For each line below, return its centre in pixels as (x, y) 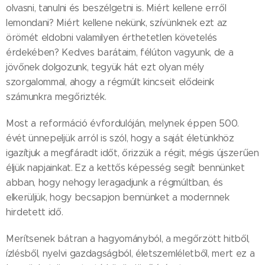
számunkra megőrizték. (56, 97)
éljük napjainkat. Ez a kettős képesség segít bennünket (125, 168)
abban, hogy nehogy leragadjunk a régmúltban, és (114, 182)
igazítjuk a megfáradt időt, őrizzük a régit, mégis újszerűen (132, 153)
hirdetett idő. (35, 212)
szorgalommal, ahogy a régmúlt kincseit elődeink (110, 82)
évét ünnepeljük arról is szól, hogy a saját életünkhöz (120, 138)
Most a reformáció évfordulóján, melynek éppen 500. (122, 123)
